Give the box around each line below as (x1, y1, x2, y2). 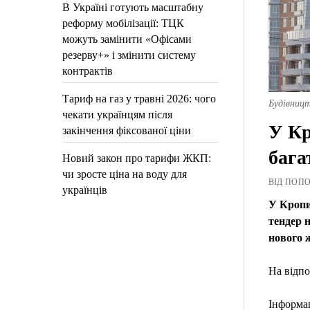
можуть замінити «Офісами (62, 33, 192, 45)
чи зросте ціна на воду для (62, 168, 188, 180)
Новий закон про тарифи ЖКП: (62, 152, 212, 164)
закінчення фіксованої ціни (62, 125, 192, 136)
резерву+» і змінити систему (62, 49, 197, 61)
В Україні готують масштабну (62, 1, 204, 13)
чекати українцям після (62, 109, 173, 120)
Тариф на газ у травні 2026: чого (62, 93, 217, 104)
